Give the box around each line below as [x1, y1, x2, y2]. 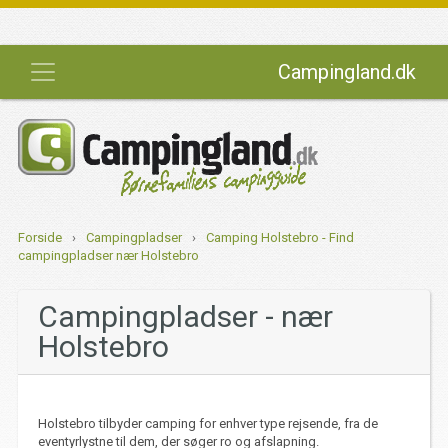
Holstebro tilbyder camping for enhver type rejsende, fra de [37, 416, 378, 431]
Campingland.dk [278, 60, 416, 84]
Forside [17, 230, 62, 245]
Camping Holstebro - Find [205, 230, 354, 245]
